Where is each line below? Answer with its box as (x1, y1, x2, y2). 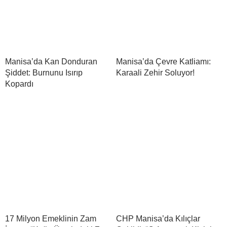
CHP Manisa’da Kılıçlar (116, 214, 200, 223)
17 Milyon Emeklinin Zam (5, 214, 96, 223)
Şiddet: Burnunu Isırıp (5, 68, 83, 77)
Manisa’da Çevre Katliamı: (116, 57, 211, 66)
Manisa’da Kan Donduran (5, 57, 97, 66)
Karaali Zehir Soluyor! (116, 68, 195, 77)
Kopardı (5, 79, 33, 88)
